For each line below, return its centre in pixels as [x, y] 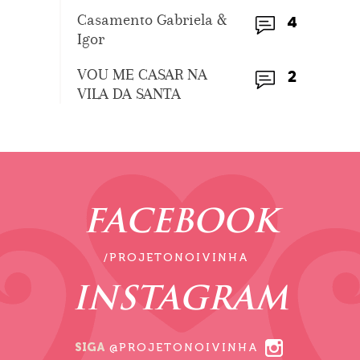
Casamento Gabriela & [152, 19]
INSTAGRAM [180, 301]
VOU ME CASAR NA [142, 74]
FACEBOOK [180, 224]
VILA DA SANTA [129, 93]
